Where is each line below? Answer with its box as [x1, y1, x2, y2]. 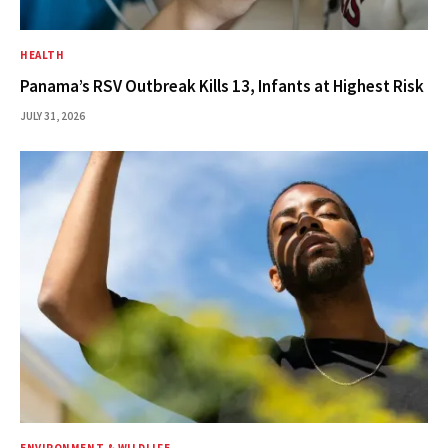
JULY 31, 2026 [20, 109, 85, 124]
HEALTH [20, 48, 65, 63]
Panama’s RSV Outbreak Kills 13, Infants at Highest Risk [20, 75, 424, 98]
